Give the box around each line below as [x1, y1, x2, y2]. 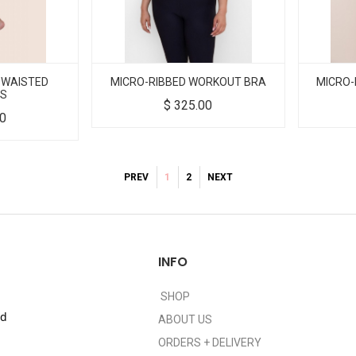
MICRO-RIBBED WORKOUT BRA [110, 75, 266, 89]
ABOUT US [158, 313, 212, 327]
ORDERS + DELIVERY [158, 336, 261, 350]
